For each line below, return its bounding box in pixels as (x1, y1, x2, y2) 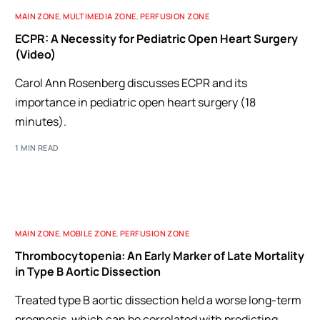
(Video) (15, 46, 56, 62)
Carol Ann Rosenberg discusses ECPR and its (15, 75, 248, 91)
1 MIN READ (15, 141, 59, 153)
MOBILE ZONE (63, 227, 117, 239)
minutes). (15, 114, 67, 129)
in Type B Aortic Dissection (15, 263, 161, 279)
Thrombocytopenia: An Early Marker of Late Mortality (15, 247, 305, 264)
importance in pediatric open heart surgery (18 (15, 94, 256, 110)
